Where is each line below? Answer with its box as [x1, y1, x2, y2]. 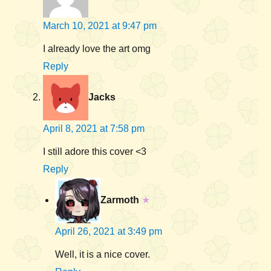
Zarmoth [100, 194, 139, 205]
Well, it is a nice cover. [55, 249, 150, 260]
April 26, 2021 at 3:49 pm [55, 226, 162, 237]
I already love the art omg [43, 44, 151, 54]
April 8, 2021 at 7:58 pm [43, 123, 145, 134]
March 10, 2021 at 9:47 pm [43, 21, 157, 31]
